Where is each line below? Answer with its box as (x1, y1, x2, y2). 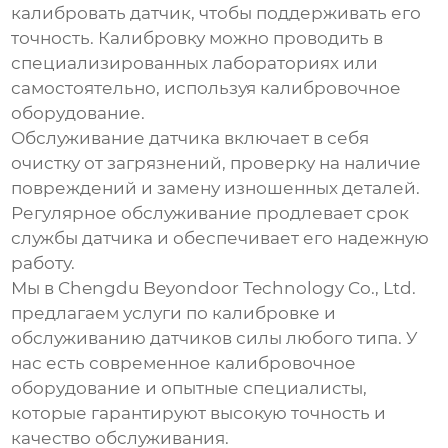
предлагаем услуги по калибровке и (11, 303, 337, 324)
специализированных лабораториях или (11, 53, 379, 74)
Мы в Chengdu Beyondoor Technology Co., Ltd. (11, 278, 417, 299)
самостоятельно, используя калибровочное (11, 78, 402, 99)
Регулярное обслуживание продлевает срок (11, 203, 410, 224)
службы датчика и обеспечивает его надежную (11, 228, 430, 249)
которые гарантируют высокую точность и (11, 403, 387, 424)
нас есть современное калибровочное (11, 353, 357, 374)
